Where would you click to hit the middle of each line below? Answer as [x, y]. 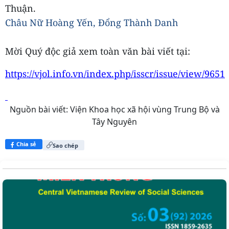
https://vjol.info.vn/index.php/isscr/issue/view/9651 [115, 74]
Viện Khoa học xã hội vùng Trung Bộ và [145, 109]
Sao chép [65, 145]
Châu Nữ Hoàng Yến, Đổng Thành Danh [91, 22]
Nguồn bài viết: [40, 109]
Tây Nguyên [114, 122]
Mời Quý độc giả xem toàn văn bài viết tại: [98, 51]
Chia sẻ [26, 144]
